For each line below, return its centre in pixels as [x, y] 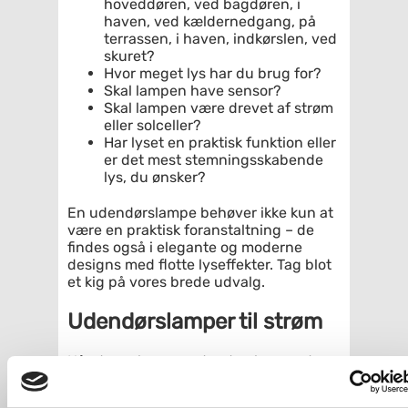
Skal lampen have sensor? [193, 90]
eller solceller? [153, 125]
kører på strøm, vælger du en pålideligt [199, 378]
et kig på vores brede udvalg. [166, 281]
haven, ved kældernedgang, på [210, 21]
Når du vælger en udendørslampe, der [197, 361]
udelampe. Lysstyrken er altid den [182, 395]
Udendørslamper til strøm [195, 321]
